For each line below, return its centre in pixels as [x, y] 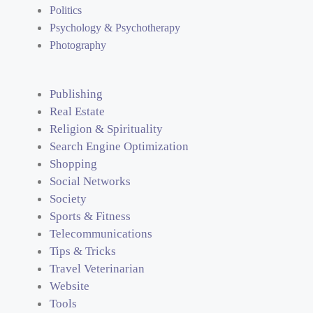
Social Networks [90, 182]
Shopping [73, 164]
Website [70, 286]
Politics [66, 10]
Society [68, 199]
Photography [78, 45]
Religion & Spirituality [106, 129]
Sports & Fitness [90, 217]
